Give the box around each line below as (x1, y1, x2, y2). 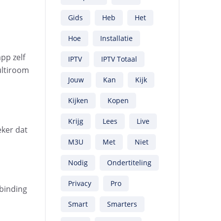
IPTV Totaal (101, 54, 137, 64)
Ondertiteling (107, 158, 151, 167)
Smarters (107, 199, 137, 209)
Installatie (100, 34, 133, 43)
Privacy (68, 179, 91, 188)
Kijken (68, 96, 88, 105)
